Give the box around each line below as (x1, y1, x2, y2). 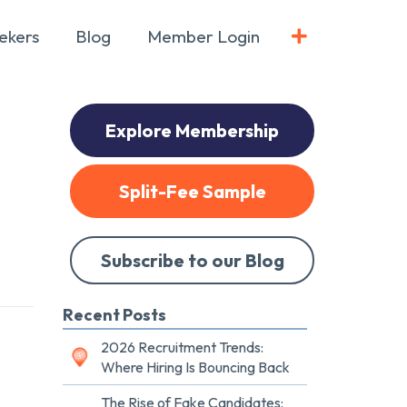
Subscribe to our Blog (100, 249, 284, 273)
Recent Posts (63, 304, 166, 326)
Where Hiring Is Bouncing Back (101, 358, 290, 377)
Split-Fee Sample (118, 180, 266, 203)
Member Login (147, 25, 260, 47)
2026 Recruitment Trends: (101, 338, 263, 357)
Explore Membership (105, 119, 279, 143)
